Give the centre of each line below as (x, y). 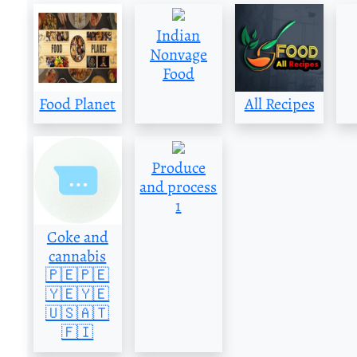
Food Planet (78, 104)
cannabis (78, 257)
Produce (178, 168)
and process (178, 187)
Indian (178, 35)
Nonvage (178, 54)
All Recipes (279, 104)
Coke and (77, 237)
